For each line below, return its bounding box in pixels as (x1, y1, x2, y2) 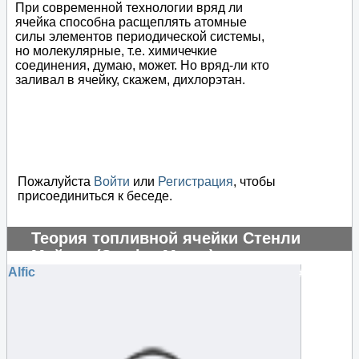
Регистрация (158, 175, 233, 189)
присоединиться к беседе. (18, 189, 172, 204)
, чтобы (233, 175, 276, 189)
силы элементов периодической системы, (15, 30, 264, 44)
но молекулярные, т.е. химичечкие (15, 44, 217, 58)
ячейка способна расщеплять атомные (15, 15, 247, 30)
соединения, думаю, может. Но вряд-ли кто (15, 58, 269, 73)
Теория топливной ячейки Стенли (31, 229, 301, 248)
